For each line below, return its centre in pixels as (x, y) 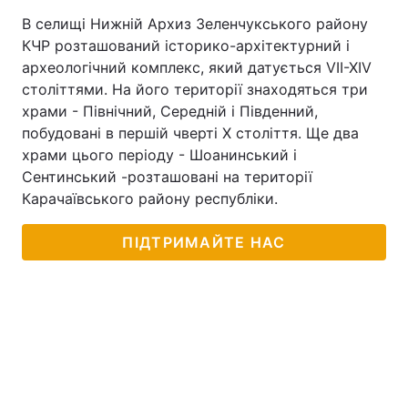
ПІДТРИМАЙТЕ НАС (204, 242)
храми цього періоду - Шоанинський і (159, 155)
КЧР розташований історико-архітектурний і (186, 46)
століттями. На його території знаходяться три (195, 89)
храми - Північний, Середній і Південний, (170, 111)
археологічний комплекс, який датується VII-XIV (197, 67)
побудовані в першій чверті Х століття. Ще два (190, 133)
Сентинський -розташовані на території (167, 177)
